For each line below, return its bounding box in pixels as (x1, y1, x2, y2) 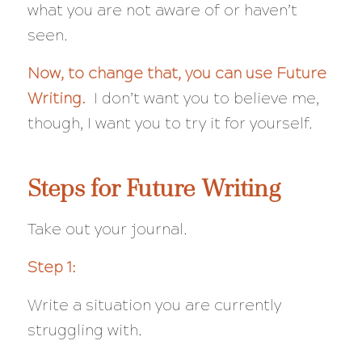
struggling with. (27, 321, 146, 340)
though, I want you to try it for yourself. (27, 113, 313, 133)
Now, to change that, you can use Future (27, 63, 326, 82)
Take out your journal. (27, 219, 187, 238)
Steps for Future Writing (27, 171, 280, 204)
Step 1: (27, 257, 84, 276)
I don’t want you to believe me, (85, 88, 319, 107)
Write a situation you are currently (27, 296, 281, 315)
